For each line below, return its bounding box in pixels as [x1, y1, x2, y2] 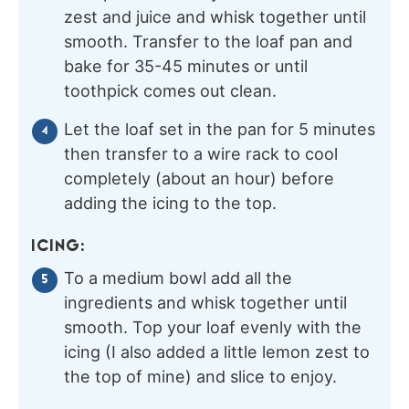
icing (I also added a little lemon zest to [64, 341, 370, 362]
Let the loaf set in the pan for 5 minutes [64, 119, 375, 139]
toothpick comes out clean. [64, 80, 277, 100]
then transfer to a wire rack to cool [64, 143, 338, 163]
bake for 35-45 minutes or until [64, 56, 308, 76]
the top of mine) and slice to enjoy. [64, 366, 337, 386]
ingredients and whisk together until [64, 292, 347, 312]
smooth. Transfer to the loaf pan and [64, 31, 352, 51]
